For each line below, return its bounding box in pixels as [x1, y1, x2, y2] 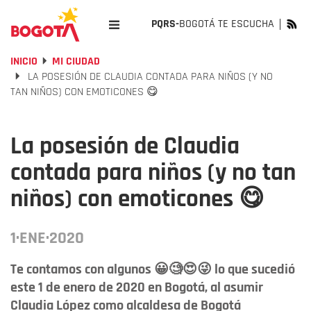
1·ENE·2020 [10, 228, 84, 249]
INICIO [10, 54, 37, 69]
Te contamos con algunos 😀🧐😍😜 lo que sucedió [10, 260, 295, 278]
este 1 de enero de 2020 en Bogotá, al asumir [10, 278, 263, 296]
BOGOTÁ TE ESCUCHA [179, 17, 274, 31]
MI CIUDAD [52, 54, 100, 69]
